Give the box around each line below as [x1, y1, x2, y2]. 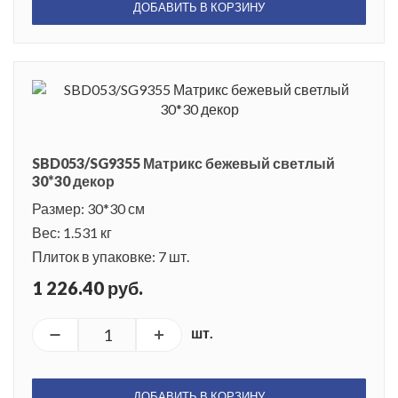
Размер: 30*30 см [32, 200, 145, 218]
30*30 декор [32, 172, 115, 190]
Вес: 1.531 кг [32, 224, 112, 242]
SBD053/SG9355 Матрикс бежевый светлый [32, 155, 335, 172]
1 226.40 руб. [32, 277, 143, 299]
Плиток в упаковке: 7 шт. [32, 248, 189, 266]
